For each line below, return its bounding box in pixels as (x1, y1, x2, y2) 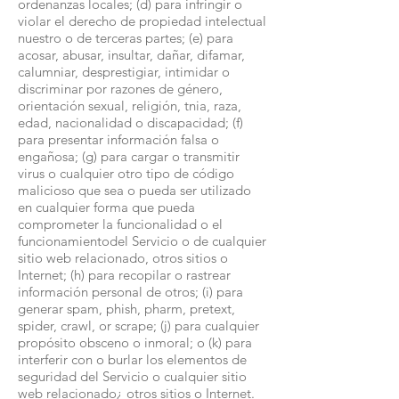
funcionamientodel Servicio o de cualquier (18, 232, 266, 249)
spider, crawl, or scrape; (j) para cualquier (18, 317, 259, 334)
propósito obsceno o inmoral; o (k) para (18, 334, 252, 351)
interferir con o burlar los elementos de (18, 351, 247, 368)
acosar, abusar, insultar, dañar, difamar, (18, 46, 245, 63)
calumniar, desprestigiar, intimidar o (18, 63, 230, 80)
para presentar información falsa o (18, 131, 219, 148)
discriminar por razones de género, (18, 80, 223, 97)
